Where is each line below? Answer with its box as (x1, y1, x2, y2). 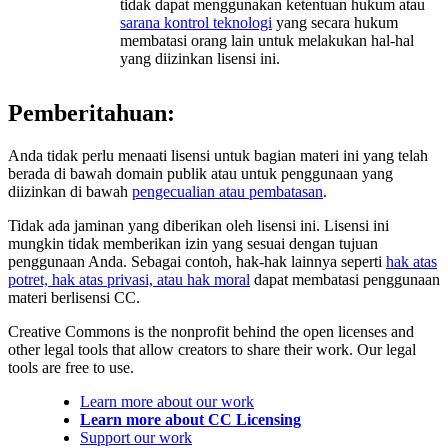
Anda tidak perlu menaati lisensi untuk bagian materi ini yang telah (8, 147, 428, 165)
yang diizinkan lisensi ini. (120, 50, 280, 68)
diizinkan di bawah (8, 183, 132, 201)
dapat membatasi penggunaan (250, 271, 440, 289)
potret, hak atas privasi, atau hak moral (8, 271, 250, 289)
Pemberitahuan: (8, 100, 175, 127)
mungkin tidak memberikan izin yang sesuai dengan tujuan (8, 235, 378, 253)
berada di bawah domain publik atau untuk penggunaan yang (8, 165, 393, 183)
